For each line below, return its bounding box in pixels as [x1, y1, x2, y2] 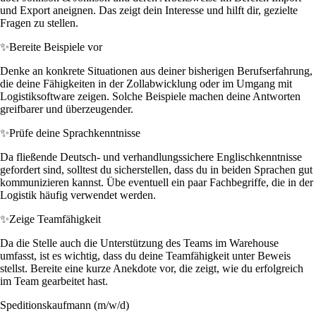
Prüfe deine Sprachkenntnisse [9, 126, 140, 139]
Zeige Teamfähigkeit [9, 212, 101, 225]
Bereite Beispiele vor [9, 40, 102, 53]
